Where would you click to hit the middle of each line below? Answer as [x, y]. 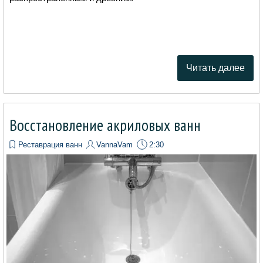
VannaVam [114, 144]
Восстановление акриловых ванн [105, 125]
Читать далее [215, 68]
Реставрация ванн [50, 144]
